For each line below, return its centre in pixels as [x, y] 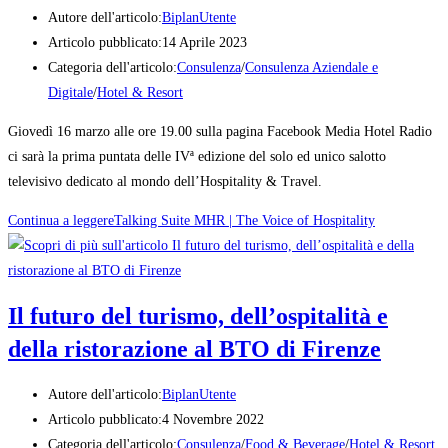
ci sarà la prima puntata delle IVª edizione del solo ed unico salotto [197, 157]
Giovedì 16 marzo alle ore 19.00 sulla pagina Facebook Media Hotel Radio [220, 132]
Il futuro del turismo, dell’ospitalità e [198, 315]
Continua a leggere [61, 221]
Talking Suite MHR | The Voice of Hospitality [244, 221]
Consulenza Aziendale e [311, 68]
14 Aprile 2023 [204, 43]
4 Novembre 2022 [213, 420]
